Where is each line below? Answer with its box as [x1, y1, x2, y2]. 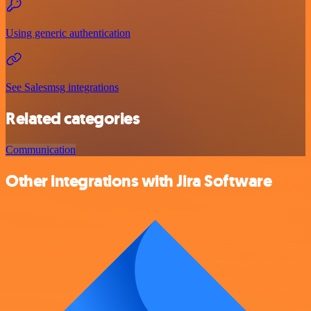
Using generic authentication [6, 27, 131, 40]
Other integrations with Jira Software [6, 169, 272, 192]
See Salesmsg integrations [6, 81, 119, 94]
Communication [6, 143, 76, 155]
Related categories [6, 107, 140, 130]
